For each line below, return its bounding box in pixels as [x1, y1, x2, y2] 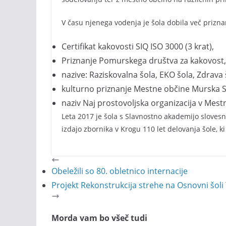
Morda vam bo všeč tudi [51, 212, 147, 224]
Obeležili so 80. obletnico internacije [51, 165, 188, 177]
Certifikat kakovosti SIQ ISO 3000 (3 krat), [62, 41, 214, 52]
